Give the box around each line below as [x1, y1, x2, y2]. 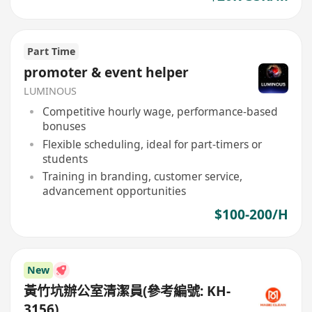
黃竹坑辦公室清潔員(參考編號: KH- [24, 281, 231, 300]
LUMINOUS [24, 84, 77, 98]
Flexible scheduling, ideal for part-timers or [42, 136, 262, 152]
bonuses [42, 118, 86, 134]
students [42, 150, 88, 166]
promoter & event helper [24, 63, 189, 81]
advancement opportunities [42, 183, 186, 199]
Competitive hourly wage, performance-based [42, 103, 278, 119]
